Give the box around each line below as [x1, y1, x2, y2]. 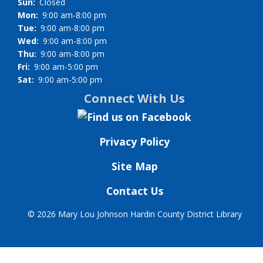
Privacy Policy [99, 134, 170, 149]
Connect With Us [84, 90, 185, 107]
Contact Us [106, 184, 163, 198]
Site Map [111, 159, 158, 174]
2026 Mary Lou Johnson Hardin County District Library [36, 208, 242, 220]
